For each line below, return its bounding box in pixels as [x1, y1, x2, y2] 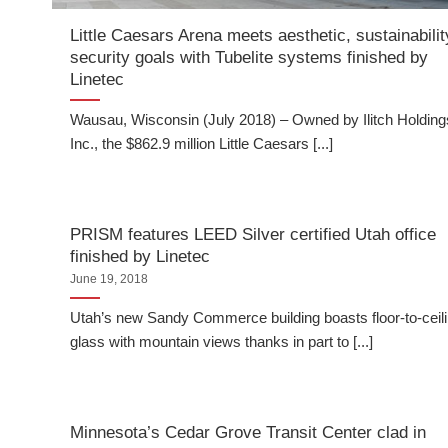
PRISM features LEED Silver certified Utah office [70, 223, 437, 244]
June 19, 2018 [70, 272, 149, 287]
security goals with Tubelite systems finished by [70, 46, 429, 67]
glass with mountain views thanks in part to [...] [70, 333, 374, 351]
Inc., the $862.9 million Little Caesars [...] [70, 135, 334, 153]
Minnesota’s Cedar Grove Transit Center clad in [70, 421, 427, 442]
